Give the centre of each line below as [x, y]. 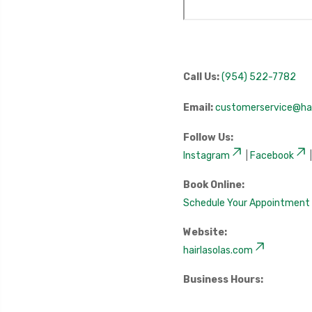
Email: [198, 108]
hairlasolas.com [218, 250]
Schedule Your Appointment [246, 203]
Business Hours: [223, 280]
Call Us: [201, 77]
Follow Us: [208, 138]
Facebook [272, 156]
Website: [205, 232]
